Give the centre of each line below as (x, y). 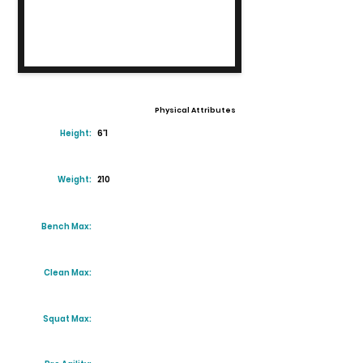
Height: (76, 133)
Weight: (75, 179)
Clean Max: (68, 273)
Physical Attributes (195, 110)
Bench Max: (66, 226)
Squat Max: (67, 319)
